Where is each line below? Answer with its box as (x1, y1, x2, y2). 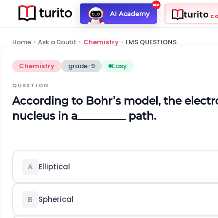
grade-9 (68, 61, 95, 71)
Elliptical (38, 161, 70, 172)
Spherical (38, 194, 73, 204)
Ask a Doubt (38, 37, 76, 47)
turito (183, 8, 209, 21)
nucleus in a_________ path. (12, 109, 156, 123)
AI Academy (109, 9, 149, 18)
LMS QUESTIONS (126, 37, 177, 47)
